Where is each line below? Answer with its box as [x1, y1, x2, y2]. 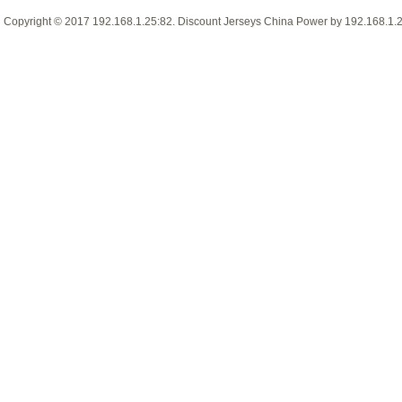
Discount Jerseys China [178, 14, 293, 28]
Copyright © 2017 [4, 14, 92, 28]
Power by [293, 14, 345, 28]
